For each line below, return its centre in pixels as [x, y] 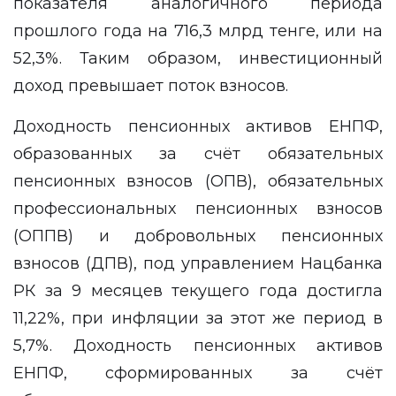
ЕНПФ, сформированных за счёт [198, 373]
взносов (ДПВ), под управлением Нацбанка [198, 263]
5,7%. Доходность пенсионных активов [198, 346]
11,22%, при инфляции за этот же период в [198, 318]
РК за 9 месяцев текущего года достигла [198, 291]
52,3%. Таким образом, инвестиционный [198, 58]
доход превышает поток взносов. [153, 86]
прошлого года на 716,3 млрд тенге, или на [198, 31]
